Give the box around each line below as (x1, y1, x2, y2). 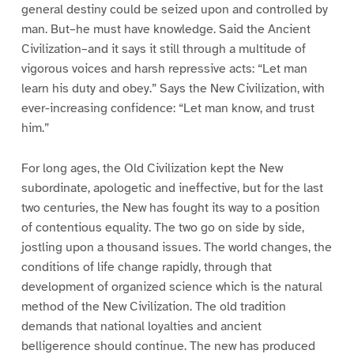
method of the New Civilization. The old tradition (21, 299, 286, 315)
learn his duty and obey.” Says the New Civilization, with (21, 81, 325, 97)
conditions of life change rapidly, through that (21, 259, 272, 276)
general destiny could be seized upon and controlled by (21, 2, 328, 18)
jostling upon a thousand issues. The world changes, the (21, 239, 332, 256)
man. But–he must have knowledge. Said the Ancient (21, 21, 311, 38)
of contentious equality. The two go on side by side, (21, 220, 304, 236)
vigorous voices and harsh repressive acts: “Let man (21, 61, 307, 77)
